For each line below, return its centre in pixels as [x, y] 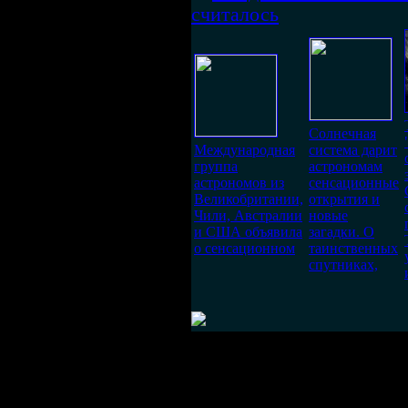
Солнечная [342, 133]
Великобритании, [249, 199]
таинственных [353, 248]
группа [216, 166]
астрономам [346, 166]
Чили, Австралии [248, 215]
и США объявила [248, 232]
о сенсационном [245, 248]
